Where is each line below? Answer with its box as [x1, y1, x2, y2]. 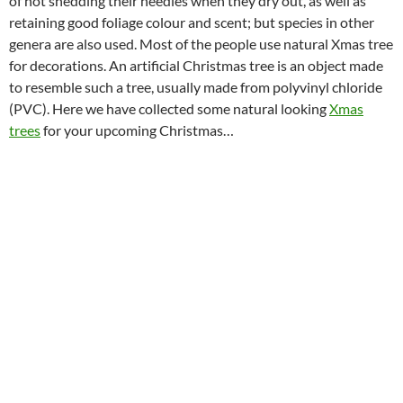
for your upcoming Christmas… [40, 121, 234, 139]
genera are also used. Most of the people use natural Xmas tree [9, 35, 393, 53]
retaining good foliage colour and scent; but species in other [9, 13, 374, 31]
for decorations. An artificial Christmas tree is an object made [9, 57, 383, 75]
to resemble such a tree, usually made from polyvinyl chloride [9, 78, 382, 96]
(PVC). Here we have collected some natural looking [9, 100, 329, 118]
